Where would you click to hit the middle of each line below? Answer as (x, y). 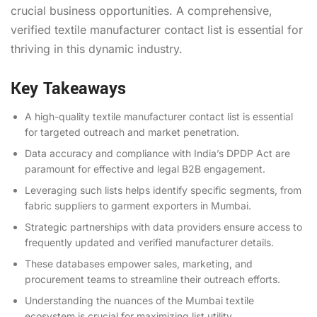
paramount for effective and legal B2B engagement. (145, 168)
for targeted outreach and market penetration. (132, 132)
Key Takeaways (68, 88)
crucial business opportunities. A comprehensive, (142, 10)
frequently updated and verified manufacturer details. (149, 242)
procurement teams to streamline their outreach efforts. (152, 279)
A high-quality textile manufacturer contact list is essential (159, 116)
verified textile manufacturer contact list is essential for (157, 29)
